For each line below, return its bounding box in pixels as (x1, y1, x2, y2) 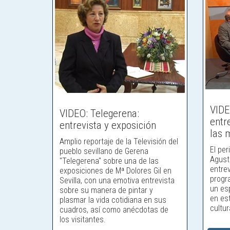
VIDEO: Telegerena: (60, 107, 139, 120)
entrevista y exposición (60, 119, 156, 131)
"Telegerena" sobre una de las (60, 156, 159, 166)
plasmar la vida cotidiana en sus (60, 195, 166, 205)
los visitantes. (60, 214, 106, 224)
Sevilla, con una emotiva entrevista (60, 175, 175, 185)
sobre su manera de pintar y (60, 185, 153, 195)
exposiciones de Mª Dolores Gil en (60, 165, 171, 176)
